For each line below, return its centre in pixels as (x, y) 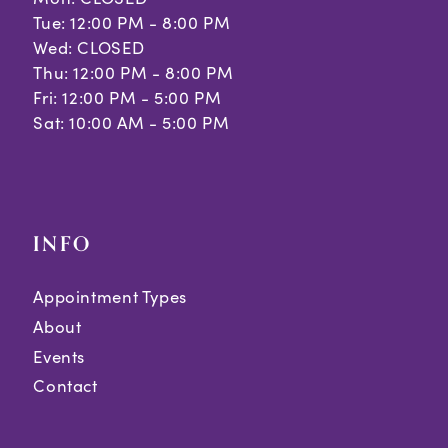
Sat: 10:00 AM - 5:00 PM (131, 122)
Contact (65, 386)
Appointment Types (110, 297)
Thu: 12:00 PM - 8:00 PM (133, 72)
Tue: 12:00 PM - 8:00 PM (132, 22)
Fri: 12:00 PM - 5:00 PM (127, 97)
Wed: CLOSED (89, 47)
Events (59, 356)
